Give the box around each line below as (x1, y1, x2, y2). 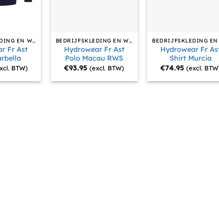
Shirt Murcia (170, 53, 212, 63)
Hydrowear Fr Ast (64, 44, 125, 54)
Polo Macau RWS (65, 53, 124, 63)
